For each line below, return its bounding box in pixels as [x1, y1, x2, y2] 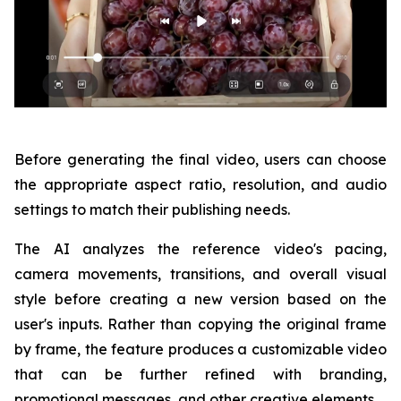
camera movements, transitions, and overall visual [14, 264, 387, 283]
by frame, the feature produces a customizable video [14, 339, 387, 358]
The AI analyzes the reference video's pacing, [14, 239, 387, 258]
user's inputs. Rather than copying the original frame [14, 314, 387, 333]
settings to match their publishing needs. [14, 200, 290, 218]
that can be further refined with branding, [14, 364, 387, 383]
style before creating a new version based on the [14, 289, 387, 308]
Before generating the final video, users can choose [14, 149, 387, 168]
